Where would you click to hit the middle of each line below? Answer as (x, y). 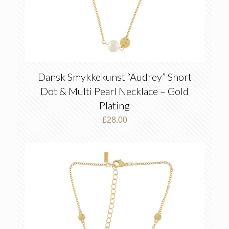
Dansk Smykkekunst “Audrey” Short (114, 77)
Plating (114, 105)
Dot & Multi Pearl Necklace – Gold (114, 91)
